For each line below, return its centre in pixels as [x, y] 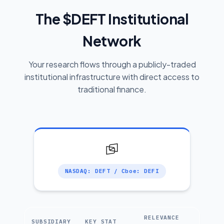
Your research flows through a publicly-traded [112, 64]
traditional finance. [112, 89]
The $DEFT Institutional [112, 19]
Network [112, 41]
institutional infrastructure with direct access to [112, 77]
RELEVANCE [162, 217]
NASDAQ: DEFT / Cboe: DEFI [112, 171]
